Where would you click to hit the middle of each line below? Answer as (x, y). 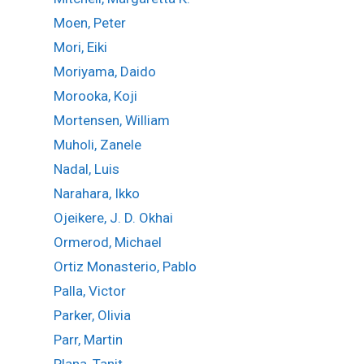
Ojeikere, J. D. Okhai (113, 217)
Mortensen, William (111, 120)
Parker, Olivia (92, 315)
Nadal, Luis (86, 169)
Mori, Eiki (80, 47)
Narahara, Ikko (96, 193)
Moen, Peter (89, 22)
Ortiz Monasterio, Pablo (125, 266)
